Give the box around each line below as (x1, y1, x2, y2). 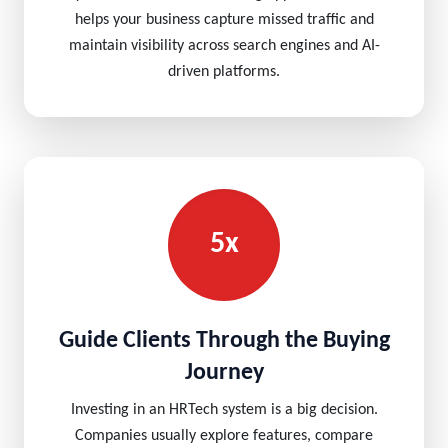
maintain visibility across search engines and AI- (68, 38, 380, 54)
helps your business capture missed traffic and (74, 12, 374, 28)
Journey (184, 361, 264, 385)
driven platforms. (168, 64, 280, 80)
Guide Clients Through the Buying (58, 329, 390, 353)
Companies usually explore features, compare (75, 428, 373, 444)
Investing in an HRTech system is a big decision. (70, 402, 378, 418)
